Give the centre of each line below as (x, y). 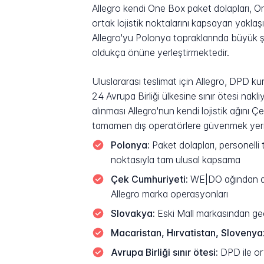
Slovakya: (133, 213)
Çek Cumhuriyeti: (149, 179)
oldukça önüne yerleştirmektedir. (161, 53)
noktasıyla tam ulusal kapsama (175, 160)
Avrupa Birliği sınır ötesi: (164, 252)
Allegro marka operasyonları (169, 194)
